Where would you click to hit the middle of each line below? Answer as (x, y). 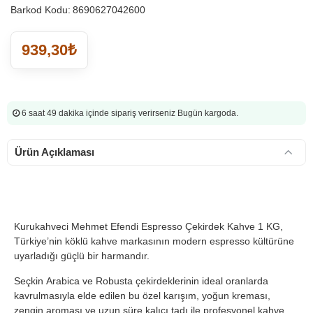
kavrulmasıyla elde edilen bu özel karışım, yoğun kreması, (142, 296)
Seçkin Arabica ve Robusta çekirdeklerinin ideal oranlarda (141, 281)
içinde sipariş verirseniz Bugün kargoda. (162, 113)
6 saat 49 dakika (54, 113)
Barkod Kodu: (41, 10)
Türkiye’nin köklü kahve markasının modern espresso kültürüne (154, 241)
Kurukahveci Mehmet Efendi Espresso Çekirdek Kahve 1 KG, (148, 226)
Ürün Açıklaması (54, 152)
